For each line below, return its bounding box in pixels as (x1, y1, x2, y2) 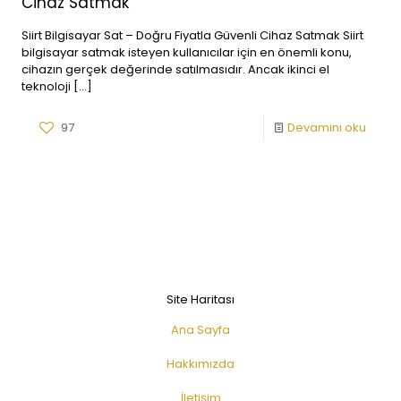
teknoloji (21, 78, 71, 95)
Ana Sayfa (171, 321, 230, 338)
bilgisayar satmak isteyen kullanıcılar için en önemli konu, (21, 44, 352, 61)
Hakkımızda (166, 355, 235, 372)
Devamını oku (287, 119, 366, 136)
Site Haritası (166, 291, 235, 308)
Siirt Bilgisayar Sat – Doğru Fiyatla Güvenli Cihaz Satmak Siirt (21, 27, 363, 44)
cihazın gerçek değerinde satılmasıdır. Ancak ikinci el (21, 61, 329, 78)
